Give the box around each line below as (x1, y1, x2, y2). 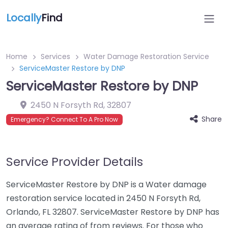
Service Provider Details (6, 153, 143, 170)
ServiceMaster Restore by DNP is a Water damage (6, 179, 207, 190)
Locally (6, 11, 41, 25)
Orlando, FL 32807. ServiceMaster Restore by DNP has (6, 206, 219, 218)
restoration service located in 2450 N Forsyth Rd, (6, 192, 201, 204)
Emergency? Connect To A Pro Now (11, 115, 118, 124)
